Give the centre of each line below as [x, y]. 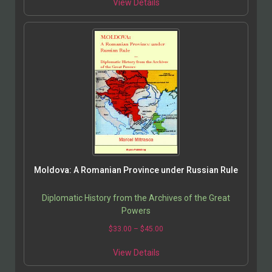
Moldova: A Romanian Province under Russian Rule [136, 170]
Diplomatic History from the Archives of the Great [136, 198]
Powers [136, 210]
